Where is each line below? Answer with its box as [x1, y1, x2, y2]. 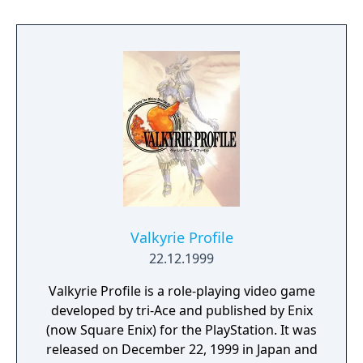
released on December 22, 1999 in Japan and [45, 340, 318, 358]
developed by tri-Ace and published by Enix [50, 301, 313, 319]
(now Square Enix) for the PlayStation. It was [46, 321, 317, 339]
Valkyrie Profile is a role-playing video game [48, 282, 315, 300]
